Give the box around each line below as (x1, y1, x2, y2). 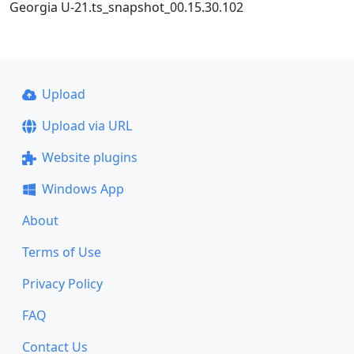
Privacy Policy (22, 275, 103, 292)
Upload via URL (41, 117, 132, 134)
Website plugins (41, 149, 137, 166)
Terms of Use (22, 243, 101, 261)
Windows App (41, 180, 124, 198)
